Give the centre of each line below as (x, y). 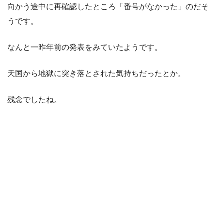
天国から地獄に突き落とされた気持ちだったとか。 (96, 74)
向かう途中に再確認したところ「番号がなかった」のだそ (108, 7)
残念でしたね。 (34, 100)
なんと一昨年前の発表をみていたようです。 (85, 47)
